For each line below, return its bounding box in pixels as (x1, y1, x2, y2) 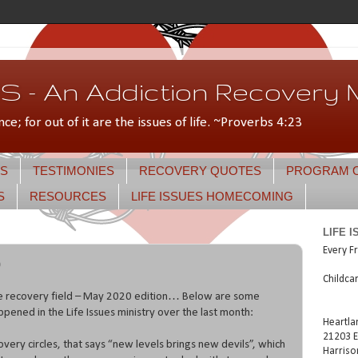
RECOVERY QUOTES (138, 164, 261, 178)
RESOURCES (30, 189, 106, 204)
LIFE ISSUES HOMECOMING (131, 189, 293, 204)
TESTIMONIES (32, 164, 114, 178)
